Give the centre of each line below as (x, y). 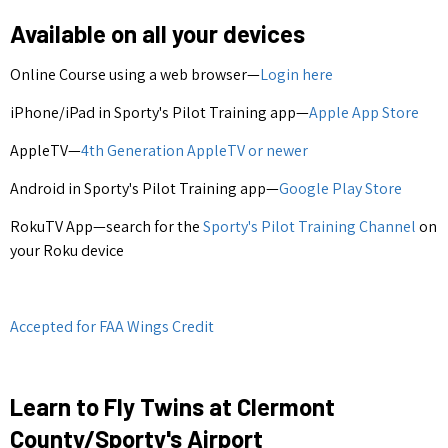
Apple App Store (364, 112)
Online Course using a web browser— (135, 74)
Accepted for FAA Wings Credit (112, 326)
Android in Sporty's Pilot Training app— (144, 188)
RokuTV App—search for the (106, 226)
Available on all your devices (157, 33)
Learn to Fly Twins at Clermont (172, 406)
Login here (296, 74)
